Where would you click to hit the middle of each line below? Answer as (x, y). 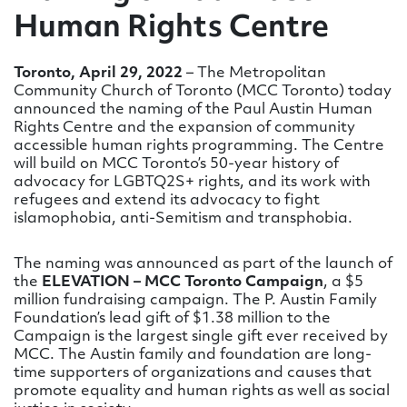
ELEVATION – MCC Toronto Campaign (181, 283)
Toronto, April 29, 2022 (98, 74)
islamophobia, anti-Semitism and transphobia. (183, 219)
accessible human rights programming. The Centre (199, 146)
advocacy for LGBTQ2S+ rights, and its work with (192, 183)
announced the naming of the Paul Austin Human (193, 110)
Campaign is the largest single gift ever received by (201, 337)
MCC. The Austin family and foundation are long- (193, 355)
